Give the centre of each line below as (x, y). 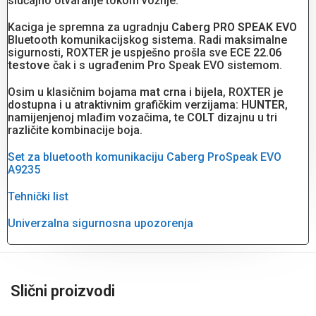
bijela (209, 92)
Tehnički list (38, 197)
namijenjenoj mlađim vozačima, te (97, 118)
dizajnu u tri (246, 118)
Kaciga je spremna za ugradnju (90, 28)
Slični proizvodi (63, 291)
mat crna (163, 92)
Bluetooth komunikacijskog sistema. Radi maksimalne (147, 40)
